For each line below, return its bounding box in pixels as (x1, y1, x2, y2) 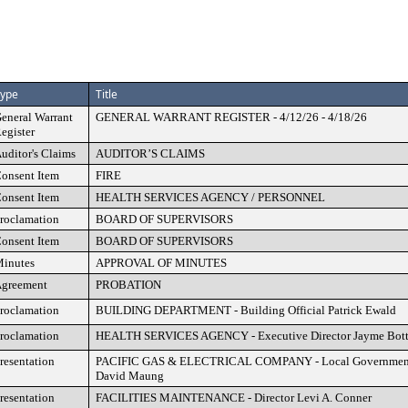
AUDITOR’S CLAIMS (96, 147, 205, 160)
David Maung (96, 369, 164, 382)
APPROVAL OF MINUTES (96, 256, 227, 270)
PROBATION (96, 278, 161, 291)
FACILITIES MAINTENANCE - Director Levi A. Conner (96, 391, 372, 404)
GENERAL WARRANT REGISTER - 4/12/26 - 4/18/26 (96, 110, 367, 124)
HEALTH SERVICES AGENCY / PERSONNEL (96, 190, 325, 204)
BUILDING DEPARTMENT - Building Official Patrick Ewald (96, 303, 396, 317)
